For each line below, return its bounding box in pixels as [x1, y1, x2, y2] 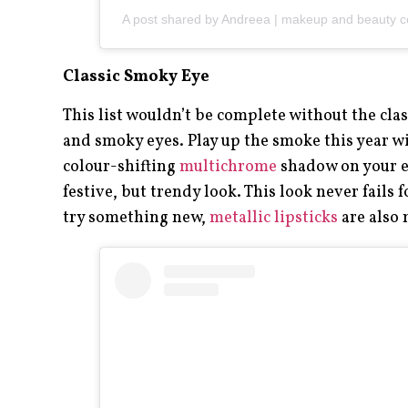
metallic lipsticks [209, 206, 338, 229]
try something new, [62, 206, 209, 229]
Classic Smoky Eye [62, 66, 209, 89]
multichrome [178, 155, 277, 178]
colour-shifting [62, 155, 179, 178]
